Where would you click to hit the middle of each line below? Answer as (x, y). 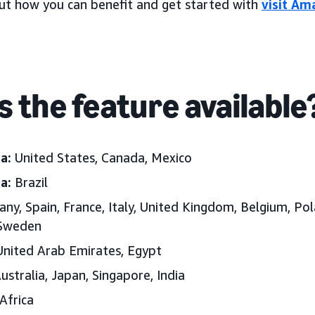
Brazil (31, 182)
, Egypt (141, 250)
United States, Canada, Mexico (103, 157)
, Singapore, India (135, 275)
